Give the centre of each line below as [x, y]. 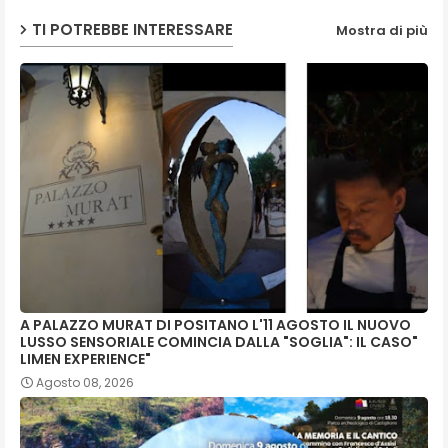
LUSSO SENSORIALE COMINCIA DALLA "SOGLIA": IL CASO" [219, 342]
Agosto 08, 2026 [85, 383]
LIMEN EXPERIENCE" [85, 359]
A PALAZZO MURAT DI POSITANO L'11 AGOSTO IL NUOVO [215, 325]
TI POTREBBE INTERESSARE [132, 29]
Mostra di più [382, 30]
